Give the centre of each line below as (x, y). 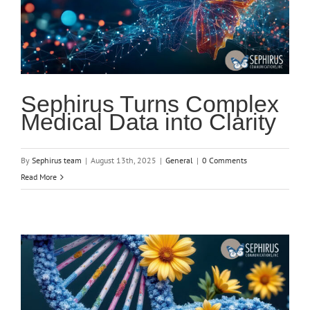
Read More (39, 177)
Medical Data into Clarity (148, 122)
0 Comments (225, 161)
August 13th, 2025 (124, 161)
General (179, 161)
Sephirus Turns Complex (150, 104)
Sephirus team (57, 161)
